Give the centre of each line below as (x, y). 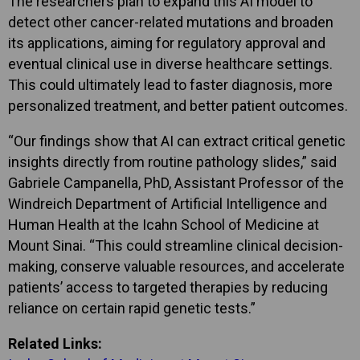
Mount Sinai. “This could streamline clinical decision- (176, 245)
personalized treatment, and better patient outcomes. (178, 105)
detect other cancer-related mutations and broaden (171, 22)
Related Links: (55, 343)
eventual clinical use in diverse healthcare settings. (170, 63)
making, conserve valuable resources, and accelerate (176, 266)
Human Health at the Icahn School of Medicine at (164, 224)
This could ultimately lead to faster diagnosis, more (170, 84)
